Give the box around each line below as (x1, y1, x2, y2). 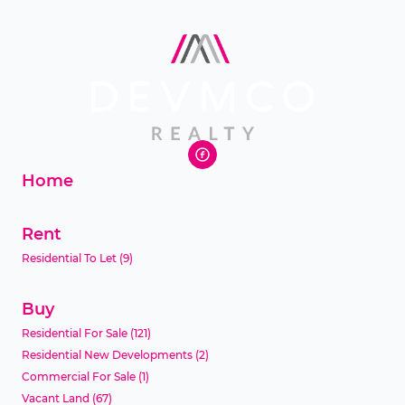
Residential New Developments (22, 347, 193, 362)
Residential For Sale (22, 325, 127, 340)
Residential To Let (22, 250, 117, 265)
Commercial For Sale (22, 369, 136, 383)
